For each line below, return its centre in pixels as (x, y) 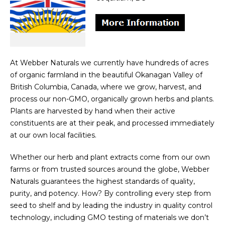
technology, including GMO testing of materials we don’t (109, 217)
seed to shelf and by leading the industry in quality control (111, 205)
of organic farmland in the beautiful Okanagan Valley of (106, 75)
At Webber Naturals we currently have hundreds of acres (109, 63)
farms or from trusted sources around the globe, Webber (110, 169)
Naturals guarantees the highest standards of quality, (102, 181)
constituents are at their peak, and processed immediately (112, 123)
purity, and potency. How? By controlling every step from (110, 193)
